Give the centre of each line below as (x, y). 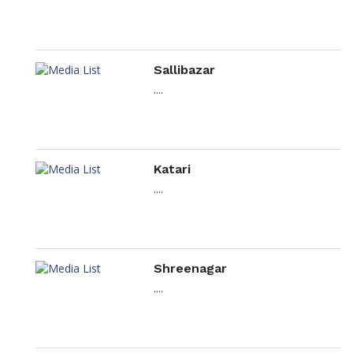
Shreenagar (190, 269)
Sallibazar (184, 70)
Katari (172, 169)
